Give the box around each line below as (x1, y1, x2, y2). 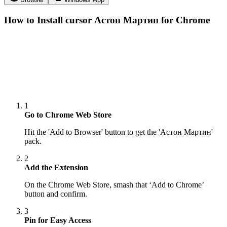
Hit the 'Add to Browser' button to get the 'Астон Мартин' (24, 127, 213, 136)
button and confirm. (24, 189, 87, 198)
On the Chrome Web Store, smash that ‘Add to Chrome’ (24, 180, 204, 189)
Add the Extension (24, 163, 88, 172)
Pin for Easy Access (24, 215, 91, 224)
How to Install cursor (4, 14, 94, 25)
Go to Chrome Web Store (24, 110, 111, 119)
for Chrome (159, 14, 210, 25)
